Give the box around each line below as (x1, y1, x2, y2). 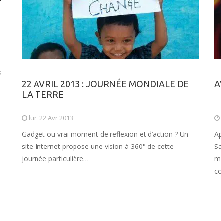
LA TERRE (22, 89, 64, 99)
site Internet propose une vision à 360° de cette (22, 142, 174, 151)
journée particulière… (22, 154, 89, 163)
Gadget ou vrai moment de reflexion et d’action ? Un (22, 129, 188, 139)
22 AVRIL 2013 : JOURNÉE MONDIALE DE (22, 79, 189, 89)
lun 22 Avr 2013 (27, 113, 73, 122)
